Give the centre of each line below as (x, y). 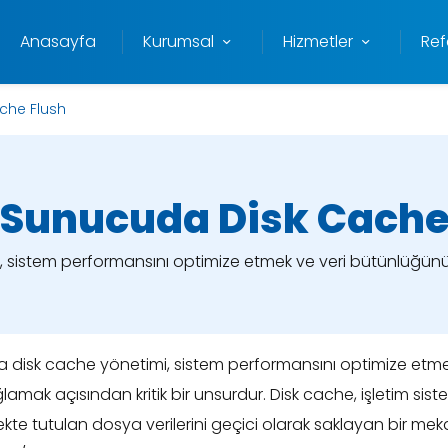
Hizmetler (317, 41)
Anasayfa (57, 41)
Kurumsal (179, 41)
